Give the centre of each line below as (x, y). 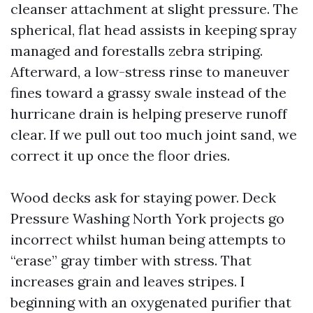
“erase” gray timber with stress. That (131, 260)
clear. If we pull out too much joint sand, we (154, 134)
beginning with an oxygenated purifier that (151, 302)
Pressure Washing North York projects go (147, 218)
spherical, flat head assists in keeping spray (154, 30)
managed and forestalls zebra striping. (137, 51)
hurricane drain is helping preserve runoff (149, 114)
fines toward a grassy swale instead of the (148, 93)
